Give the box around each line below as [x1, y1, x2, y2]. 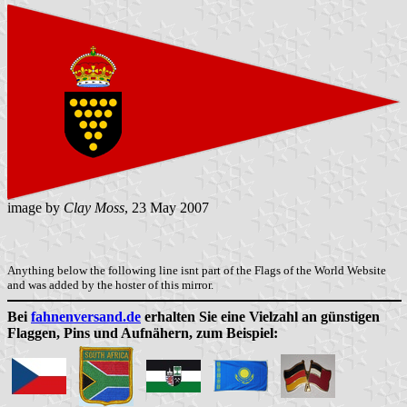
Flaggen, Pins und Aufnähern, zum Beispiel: [7, 324, 278, 341]
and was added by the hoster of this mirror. [7, 277, 213, 292]
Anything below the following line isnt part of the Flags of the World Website [7, 263, 386, 277]
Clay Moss [64, 199, 124, 215]
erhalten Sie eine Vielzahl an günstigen [141, 308, 380, 324]
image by [7, 199, 64, 215]
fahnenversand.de [31, 308, 141, 324]
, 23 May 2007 [124, 199, 209, 215]
